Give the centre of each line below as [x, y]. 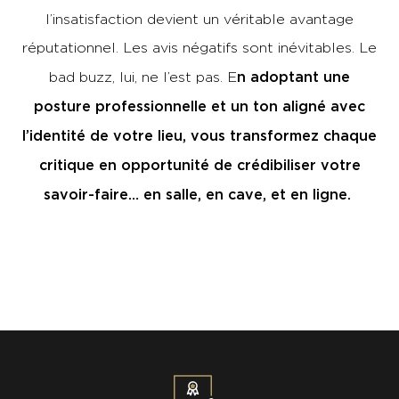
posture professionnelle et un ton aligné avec [199, 106]
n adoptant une [293, 76]
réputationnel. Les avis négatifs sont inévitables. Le [199, 47]
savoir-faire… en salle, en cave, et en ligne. [199, 194]
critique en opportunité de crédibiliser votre [199, 164]
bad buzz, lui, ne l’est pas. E [143, 77]
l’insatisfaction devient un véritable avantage [199, 19]
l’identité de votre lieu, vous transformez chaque [199, 135]
